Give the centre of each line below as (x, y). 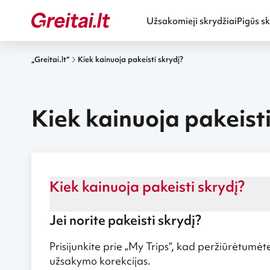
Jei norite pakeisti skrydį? (125, 220)
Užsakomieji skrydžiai (192, 21)
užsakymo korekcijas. (100, 261)
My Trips (149, 246)
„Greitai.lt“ (50, 59)
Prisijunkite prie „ (89, 246)
